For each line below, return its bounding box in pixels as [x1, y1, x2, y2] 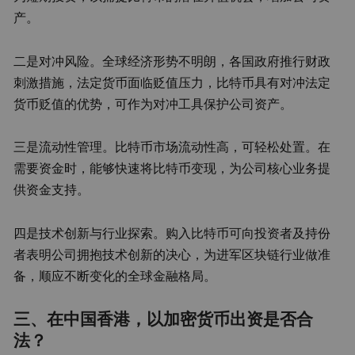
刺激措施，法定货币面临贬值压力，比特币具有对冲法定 [13, 73, 331, 91]
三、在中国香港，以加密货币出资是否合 [13, 307, 314, 330]
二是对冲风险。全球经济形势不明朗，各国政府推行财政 [13, 52, 331, 70]
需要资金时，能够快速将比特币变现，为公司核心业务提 [13, 159, 331, 177]
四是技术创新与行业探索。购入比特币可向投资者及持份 [13, 223, 331, 242]
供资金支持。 [13, 181, 90, 199]
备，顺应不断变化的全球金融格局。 [13, 266, 217, 284]
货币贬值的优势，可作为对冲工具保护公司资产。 [13, 94, 293, 113]
